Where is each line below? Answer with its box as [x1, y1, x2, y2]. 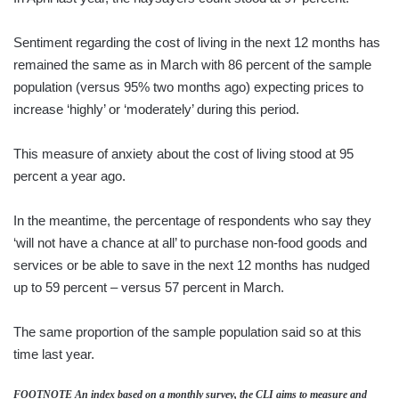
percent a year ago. [13, 168, 126, 184]
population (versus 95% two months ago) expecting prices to [13, 79, 363, 95]
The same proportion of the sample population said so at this [13, 324, 362, 340]
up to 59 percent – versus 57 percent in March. [13, 280, 284, 296]
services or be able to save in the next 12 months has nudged [13, 257, 370, 273]
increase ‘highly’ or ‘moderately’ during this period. [13, 102, 299, 118]
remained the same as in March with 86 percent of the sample [13, 57, 371, 73]
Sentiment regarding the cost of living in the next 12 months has [13, 35, 380, 51]
